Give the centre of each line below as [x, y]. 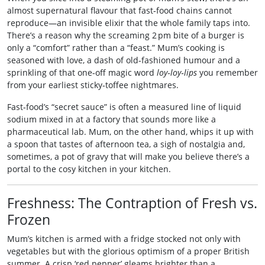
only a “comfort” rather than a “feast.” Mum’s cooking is [116, 48]
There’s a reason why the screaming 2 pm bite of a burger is [126, 35]
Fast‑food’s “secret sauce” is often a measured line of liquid [124, 107]
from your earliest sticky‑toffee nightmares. [93, 85]
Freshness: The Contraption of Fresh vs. [132, 203]
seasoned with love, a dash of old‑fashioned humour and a [124, 60]
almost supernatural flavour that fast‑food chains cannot [119, 10]
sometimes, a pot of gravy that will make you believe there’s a [128, 156]
